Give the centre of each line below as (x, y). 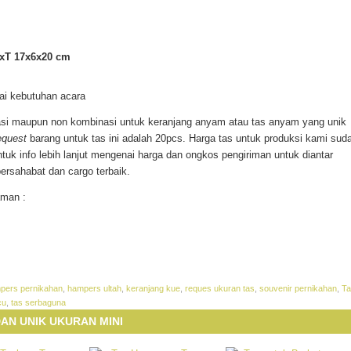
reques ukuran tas (220, 288)
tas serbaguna (38, 302)
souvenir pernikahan (298, 288)
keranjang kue (153, 288)
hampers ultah (94, 288)
